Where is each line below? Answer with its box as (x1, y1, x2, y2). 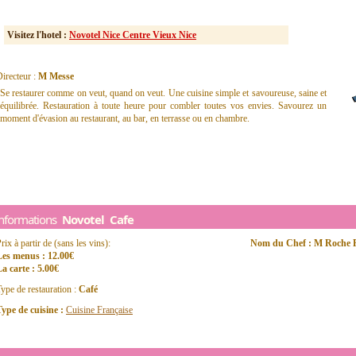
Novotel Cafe (62, 211, 133, 227)
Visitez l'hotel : (7, 29, 69, 41)
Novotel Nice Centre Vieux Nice (69, 29, 196, 41)
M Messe (38, 71, 74, 82)
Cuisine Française (66, 304, 133, 315)
